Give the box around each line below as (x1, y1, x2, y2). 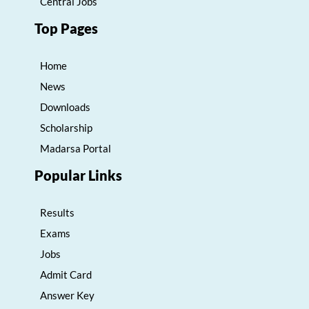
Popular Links (34, 167, 122, 184)
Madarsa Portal (40, 142, 111, 155)
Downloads (40, 101, 90, 114)
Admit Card (40, 268, 92, 281)
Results (40, 206, 74, 219)
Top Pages (34, 20, 98, 37)
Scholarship (40, 121, 92, 134)
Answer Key (40, 289, 94, 302)
